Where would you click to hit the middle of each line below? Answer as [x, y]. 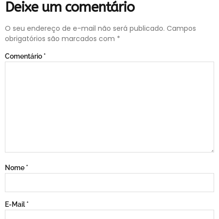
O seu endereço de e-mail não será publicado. [85, 28]
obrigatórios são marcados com [61, 38]
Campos [181, 28]
